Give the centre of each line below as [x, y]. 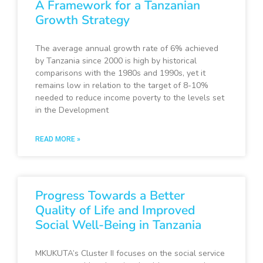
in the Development [72, 110]
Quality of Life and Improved [115, 210]
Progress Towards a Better [110, 196]
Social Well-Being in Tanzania [118, 225]
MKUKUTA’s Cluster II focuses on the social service [130, 254]
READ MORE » [58, 139]
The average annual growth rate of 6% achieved [127, 49]
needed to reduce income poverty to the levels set [130, 98]
